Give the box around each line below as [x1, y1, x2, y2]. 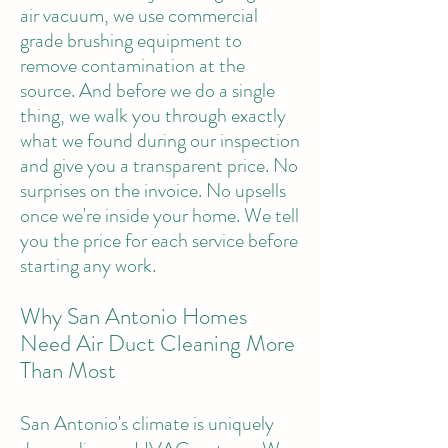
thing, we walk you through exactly [20, 101, 286, 130]
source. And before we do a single [20, 76, 275, 105]
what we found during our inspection [20, 126, 300, 155]
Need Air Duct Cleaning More [20, 327, 295, 360]
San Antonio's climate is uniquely [20, 409, 274, 438]
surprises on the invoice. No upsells [20, 176, 286, 205]
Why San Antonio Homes [20, 300, 248, 333]
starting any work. [20, 251, 156, 280]
